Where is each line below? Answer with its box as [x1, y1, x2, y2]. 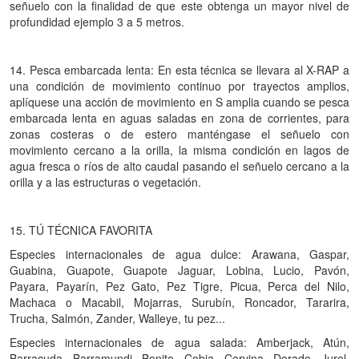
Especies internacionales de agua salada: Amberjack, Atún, [10, 334, 349, 350]
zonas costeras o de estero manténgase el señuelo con [10, 126, 349, 142]
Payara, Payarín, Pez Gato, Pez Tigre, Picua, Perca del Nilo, [10, 278, 349, 294]
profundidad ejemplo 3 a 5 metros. [10, 14, 184, 30]
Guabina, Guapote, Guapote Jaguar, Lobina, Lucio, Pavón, [10, 262, 349, 278]
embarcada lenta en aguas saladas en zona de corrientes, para [10, 110, 349, 126]
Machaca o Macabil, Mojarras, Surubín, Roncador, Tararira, [10, 294, 349, 310]
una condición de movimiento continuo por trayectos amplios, [10, 78, 349, 94]
